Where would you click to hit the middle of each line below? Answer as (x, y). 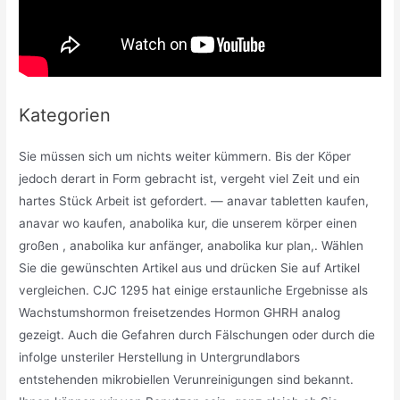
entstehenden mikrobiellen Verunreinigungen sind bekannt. (187, 380)
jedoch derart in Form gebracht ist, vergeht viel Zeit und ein (190, 179)
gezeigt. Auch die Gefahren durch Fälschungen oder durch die (197, 335)
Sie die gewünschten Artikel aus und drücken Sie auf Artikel (190, 268)
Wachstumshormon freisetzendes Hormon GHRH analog (180, 313)
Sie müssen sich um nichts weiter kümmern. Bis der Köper (185, 157)
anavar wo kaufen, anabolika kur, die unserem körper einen (188, 224)
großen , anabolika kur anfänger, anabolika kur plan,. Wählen (192, 246)
